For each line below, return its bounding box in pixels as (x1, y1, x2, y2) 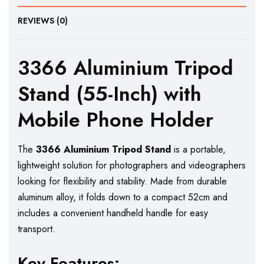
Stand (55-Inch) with (18, 80, 202, 108)
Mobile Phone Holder (18, 105, 213, 134)
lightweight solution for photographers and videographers (18, 158, 246, 172)
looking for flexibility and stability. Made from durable (18, 174, 227, 188)
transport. (18, 222, 55, 236)
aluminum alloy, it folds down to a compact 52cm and (18, 190, 227, 204)
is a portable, (171, 142, 226, 156)
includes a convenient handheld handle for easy (18, 206, 208, 220)
